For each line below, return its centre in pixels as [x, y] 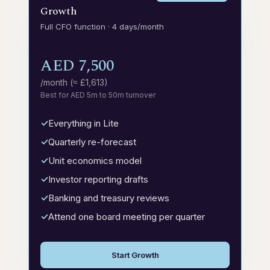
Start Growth [135, 255]
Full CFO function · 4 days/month [102, 27]
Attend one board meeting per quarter [127, 217]
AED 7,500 [77, 66]
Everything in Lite [83, 123]
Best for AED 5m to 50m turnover [98, 95]
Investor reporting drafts [98, 179]
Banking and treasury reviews [109, 198]
